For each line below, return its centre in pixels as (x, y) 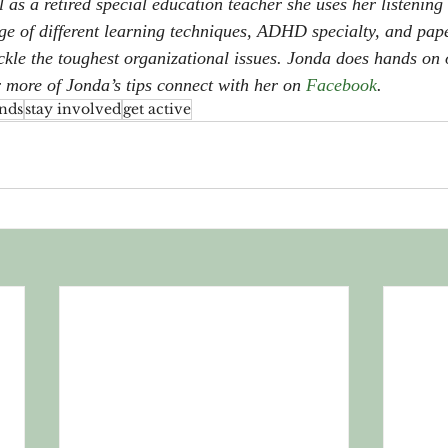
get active (157, 108)
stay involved (73, 108)
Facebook (341, 84)
